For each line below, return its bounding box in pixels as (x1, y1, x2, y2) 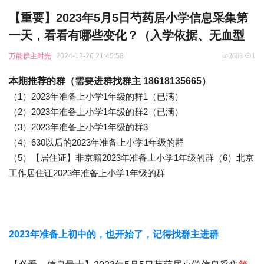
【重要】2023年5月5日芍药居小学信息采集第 (9, 11, 248, 24)
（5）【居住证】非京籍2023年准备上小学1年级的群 (9, 153, 214, 163)
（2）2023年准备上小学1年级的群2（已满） (9, 107, 183, 117)
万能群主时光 (9, 52, 51, 60)
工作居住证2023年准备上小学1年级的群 (9, 168, 165, 178)
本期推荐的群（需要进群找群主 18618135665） (9, 76, 211, 86)
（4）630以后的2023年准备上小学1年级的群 (9, 137, 184, 147)
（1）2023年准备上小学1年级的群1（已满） (9, 91, 183, 101)
